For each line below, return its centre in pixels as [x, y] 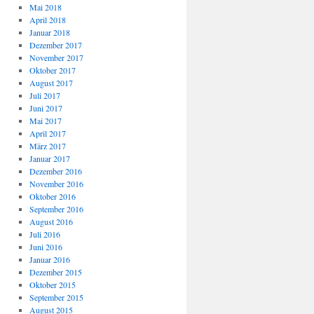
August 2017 [51, 83]
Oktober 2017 [52, 70]
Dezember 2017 [55, 45]
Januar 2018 [49, 32]
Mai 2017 [45, 121]
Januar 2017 [49, 158]
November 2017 [56, 57]
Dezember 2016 [55, 171]
